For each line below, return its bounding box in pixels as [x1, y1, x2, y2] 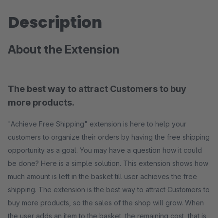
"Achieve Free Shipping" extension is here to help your [8, 120, 186, 128]
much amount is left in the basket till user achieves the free [8, 172, 197, 181]
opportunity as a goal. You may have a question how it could [8, 146, 202, 154]
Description [8, 11, 102, 33]
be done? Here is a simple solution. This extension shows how [8, 159, 208, 167]
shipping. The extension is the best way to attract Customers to [8, 185, 210, 194]
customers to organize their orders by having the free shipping [8, 133, 210, 141]
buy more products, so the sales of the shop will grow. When [8, 199, 204, 207]
